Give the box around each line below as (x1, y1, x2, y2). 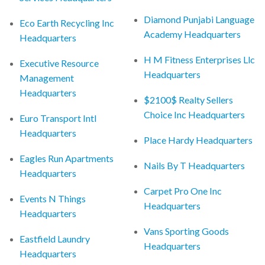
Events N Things (20, 192, 86, 204)
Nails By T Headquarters (144, 159, 245, 171)
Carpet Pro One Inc (144, 185, 222, 196)
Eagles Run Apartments (20, 152, 114, 164)
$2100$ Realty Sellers (144, 93, 234, 105)
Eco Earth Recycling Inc (20, 17, 115, 28)
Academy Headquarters (144, 28, 241, 40)
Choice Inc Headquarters (144, 108, 245, 120)
